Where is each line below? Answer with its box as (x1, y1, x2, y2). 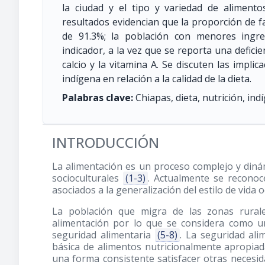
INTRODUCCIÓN (52, 132, 159, 152)
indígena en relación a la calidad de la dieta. (62, 72, 251, 85)
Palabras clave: (62, 91, 133, 104)
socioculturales (52, 172, 123, 185)
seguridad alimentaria (52, 228, 155, 241)
